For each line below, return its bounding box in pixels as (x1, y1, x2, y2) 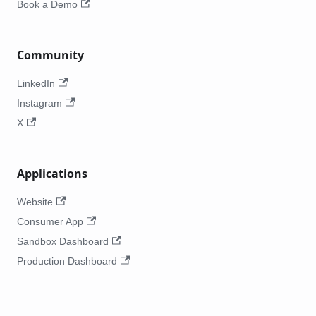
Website (17, 196, 53, 208)
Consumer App (17, 216, 83, 228)
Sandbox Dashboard (17, 236, 109, 248)
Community (17, 47, 84, 63)
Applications (17, 166, 87, 182)
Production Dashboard (17, 255, 117, 267)
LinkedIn (17, 78, 55, 90)
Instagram (17, 97, 62, 109)
